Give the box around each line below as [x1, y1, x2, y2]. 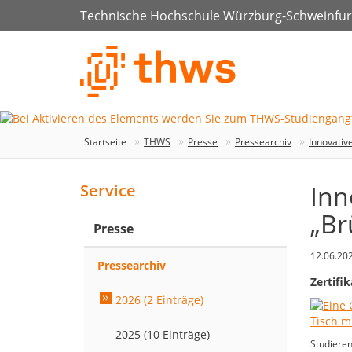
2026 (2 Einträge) [115, 292, 203, 308]
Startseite [84, 135, 126, 149]
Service [80, 180, 136, 202]
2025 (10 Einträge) [115, 327, 210, 343]
